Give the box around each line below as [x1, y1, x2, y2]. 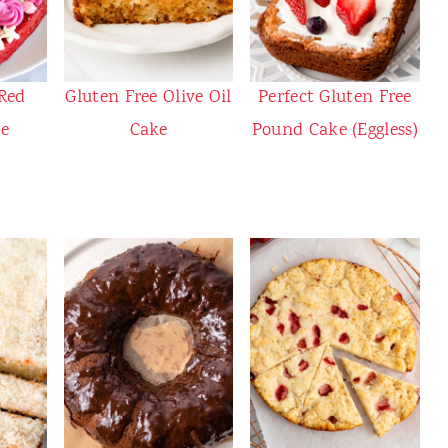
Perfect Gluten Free [258, 85, 412, 112]
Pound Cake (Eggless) [251, 118, 418, 145]
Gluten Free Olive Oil [65, 85, 232, 112]
